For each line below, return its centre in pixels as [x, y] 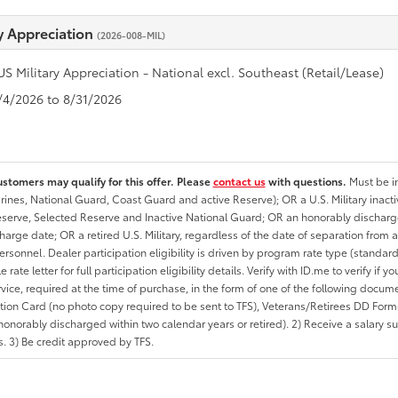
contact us [239, 181]
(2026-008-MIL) [131, 35]
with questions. [307, 181]
